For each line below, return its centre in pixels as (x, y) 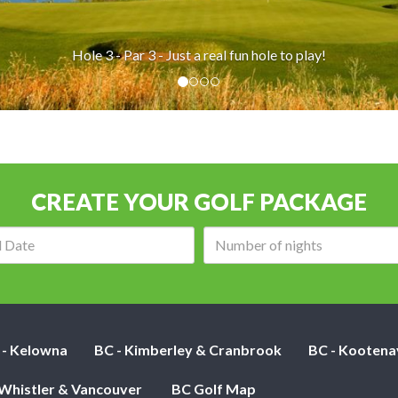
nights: (348, 278)
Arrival (93, 235)
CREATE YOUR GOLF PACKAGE (199, 201)
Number (353, 235)
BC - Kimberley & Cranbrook (188, 349)
